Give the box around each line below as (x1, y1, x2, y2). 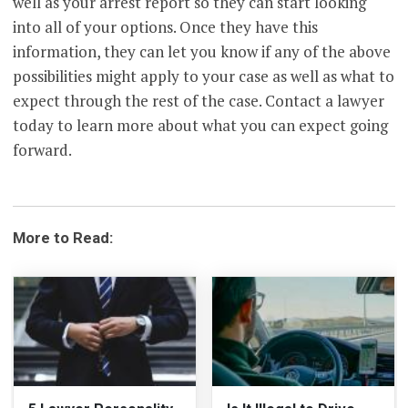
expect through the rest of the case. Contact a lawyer (13, 90, 385, 112)
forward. (13, 139, 73, 161)
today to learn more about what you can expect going (13, 115, 389, 137)
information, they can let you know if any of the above (13, 41, 392, 63)
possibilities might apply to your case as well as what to (13, 66, 395, 87)
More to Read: (13, 229, 114, 248)
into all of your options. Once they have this (13, 16, 319, 38)
